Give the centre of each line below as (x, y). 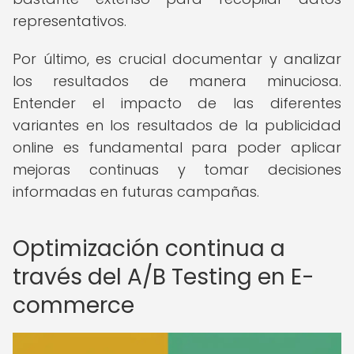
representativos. (70, 21)
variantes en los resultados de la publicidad (177, 125)
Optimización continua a (149, 249)
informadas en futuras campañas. (136, 192)
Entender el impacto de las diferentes (177, 103)
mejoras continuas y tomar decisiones (177, 169)
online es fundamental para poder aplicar (177, 147)
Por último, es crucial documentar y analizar (177, 59)
